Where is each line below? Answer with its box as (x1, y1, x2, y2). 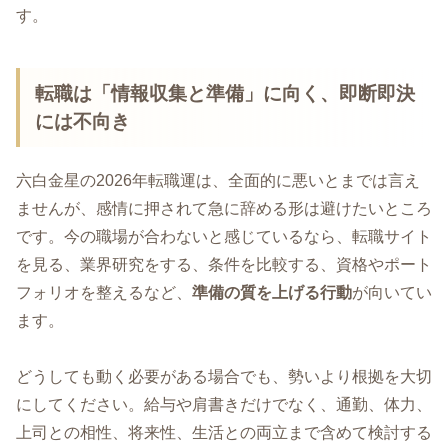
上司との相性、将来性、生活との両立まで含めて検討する (16, 424, 432, 442)
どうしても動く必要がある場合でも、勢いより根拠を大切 (16, 368, 432, 386)
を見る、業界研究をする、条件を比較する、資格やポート (16, 255, 432, 273)
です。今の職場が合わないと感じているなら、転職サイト (16, 227, 432, 245)
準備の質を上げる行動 (192, 283, 352, 301)
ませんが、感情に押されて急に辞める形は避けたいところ (16, 199, 432, 217)
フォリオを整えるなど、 (16, 283, 192, 301)
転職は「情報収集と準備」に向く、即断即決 (35, 82, 416, 104)
